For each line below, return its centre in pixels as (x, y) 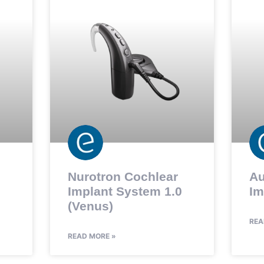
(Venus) (90, 206)
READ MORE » (92, 236)
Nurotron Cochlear (123, 177)
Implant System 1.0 (125, 192)
